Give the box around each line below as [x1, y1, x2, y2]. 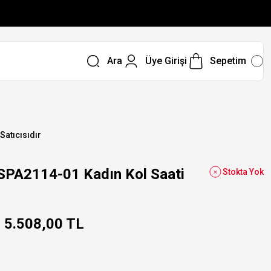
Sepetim [209, 55, 246, 67]
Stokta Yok [223, 167, 264, 177]
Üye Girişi [145, 55, 187, 67]
